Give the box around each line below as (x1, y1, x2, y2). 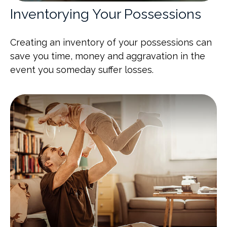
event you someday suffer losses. (10, 64, 154, 75)
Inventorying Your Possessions (10, 6, 201, 22)
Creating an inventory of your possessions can (10, 36, 212, 48)
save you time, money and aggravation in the (10, 50, 205, 61)
